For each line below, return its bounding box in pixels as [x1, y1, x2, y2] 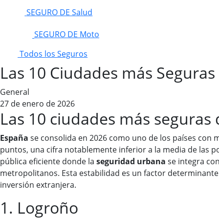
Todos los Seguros [20, 48, 88, 60]
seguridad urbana [96, 156, 166, 167]
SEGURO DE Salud [26, 6, 93, 18]
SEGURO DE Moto [34, 29, 99, 40]
